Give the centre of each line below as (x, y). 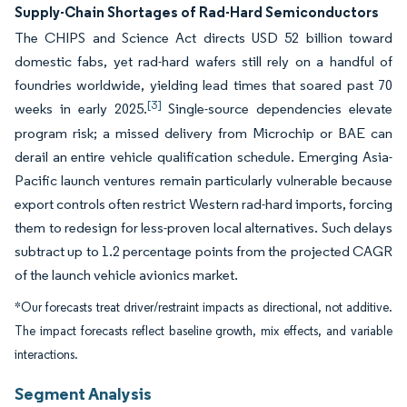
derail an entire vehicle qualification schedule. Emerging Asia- (203, 157)
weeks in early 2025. (81, 109)
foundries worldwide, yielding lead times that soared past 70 (203, 85)
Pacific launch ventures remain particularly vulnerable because (203, 180)
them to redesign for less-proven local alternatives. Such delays (203, 228)
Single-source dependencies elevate (277, 109)
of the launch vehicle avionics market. (126, 275)
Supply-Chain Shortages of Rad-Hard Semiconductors (197, 12)
